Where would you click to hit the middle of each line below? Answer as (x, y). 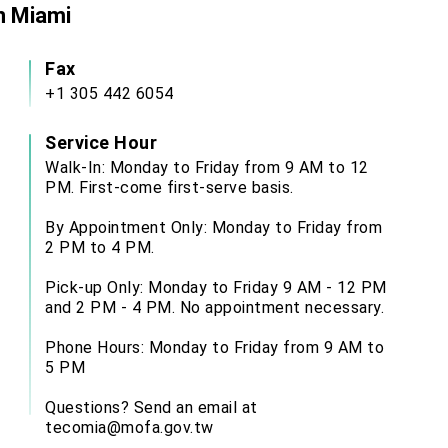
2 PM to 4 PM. (100, 247)
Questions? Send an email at (151, 407)
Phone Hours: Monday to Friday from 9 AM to (214, 347)
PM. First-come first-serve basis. (169, 187)
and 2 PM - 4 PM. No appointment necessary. (214, 307)
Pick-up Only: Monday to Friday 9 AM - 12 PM (216, 287)
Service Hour (101, 142)
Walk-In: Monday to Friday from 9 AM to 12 (207, 167)
